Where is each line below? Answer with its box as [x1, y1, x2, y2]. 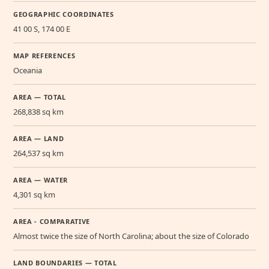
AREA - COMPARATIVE [13, 217, 90, 226]
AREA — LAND [13, 134, 64, 144]
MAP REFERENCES [13, 51, 76, 61]
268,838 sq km [13, 106, 64, 118]
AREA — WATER [13, 175, 68, 185]
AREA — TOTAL [13, 92, 66, 102]
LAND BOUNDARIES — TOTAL [13, 258, 117, 268]
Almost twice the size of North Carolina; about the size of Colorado [13, 231, 249, 242]
